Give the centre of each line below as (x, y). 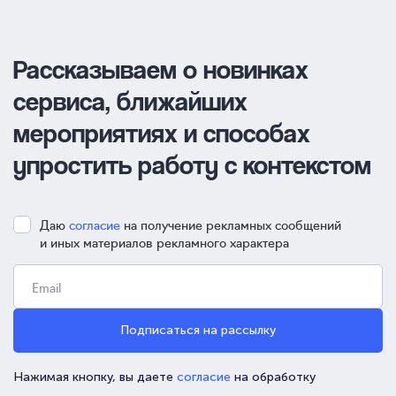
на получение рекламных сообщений (231, 224)
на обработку (273, 377)
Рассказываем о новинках (161, 69)
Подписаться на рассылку (198, 330)
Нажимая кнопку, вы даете (95, 377)
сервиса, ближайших (130, 100)
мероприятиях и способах (162, 132)
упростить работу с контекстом (192, 164)
